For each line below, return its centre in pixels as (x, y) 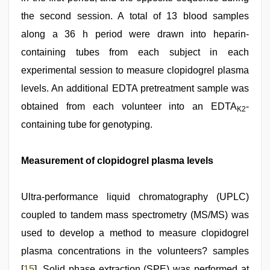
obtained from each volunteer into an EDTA (129, 106)
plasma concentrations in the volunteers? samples (135, 251)
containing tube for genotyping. (87, 124)
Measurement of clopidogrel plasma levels (117, 161)
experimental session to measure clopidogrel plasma (135, 70)
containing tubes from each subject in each (135, 52)
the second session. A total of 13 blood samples (135, 16)
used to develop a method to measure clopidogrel (135, 233)
